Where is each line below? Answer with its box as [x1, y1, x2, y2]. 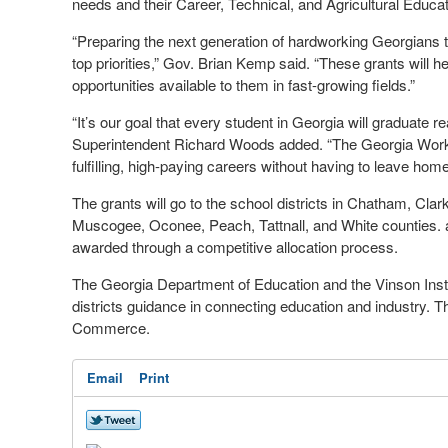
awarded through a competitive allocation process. [72, 236, 398, 257]
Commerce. [72, 317, 150, 338]
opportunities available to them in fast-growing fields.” [72, 74, 415, 95]
